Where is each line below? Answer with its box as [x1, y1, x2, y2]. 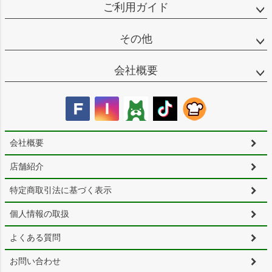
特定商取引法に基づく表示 [10, 185, 112, 195]
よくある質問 [10, 233, 61, 243]
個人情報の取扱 [10, 209, 69, 219]
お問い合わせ [10, 256, 61, 267]
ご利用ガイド [103, 1, 169, 14]
